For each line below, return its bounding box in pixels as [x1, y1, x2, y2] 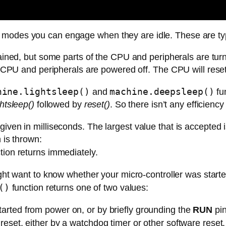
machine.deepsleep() [109, 86, 214, 97]
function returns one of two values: [9, 183, 149, 193]
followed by [34, 99, 84, 110]
